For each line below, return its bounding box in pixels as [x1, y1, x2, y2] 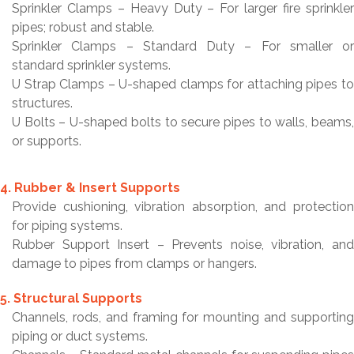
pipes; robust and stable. [12, 20, 154, 35]
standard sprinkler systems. [12, 58, 171, 73]
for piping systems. [12, 218, 122, 233]
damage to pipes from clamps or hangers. [12, 256, 257, 271]
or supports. [12, 134, 81, 149]
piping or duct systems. [12, 329, 148, 344]
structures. [12, 96, 73, 111]
